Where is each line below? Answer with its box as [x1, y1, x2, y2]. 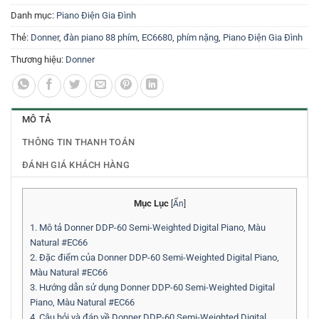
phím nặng [177, 32, 219, 43]
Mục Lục [133, 197, 169, 209]
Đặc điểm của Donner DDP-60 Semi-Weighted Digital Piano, [37, 251, 279, 263]
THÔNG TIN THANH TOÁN [22, 136, 135, 147]
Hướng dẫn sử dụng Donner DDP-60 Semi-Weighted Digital [37, 281, 275, 293]
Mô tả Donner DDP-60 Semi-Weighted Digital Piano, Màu [37, 221, 266, 233]
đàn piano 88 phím [63, 32, 137, 43]
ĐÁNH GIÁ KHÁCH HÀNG [22, 159, 130, 170]
